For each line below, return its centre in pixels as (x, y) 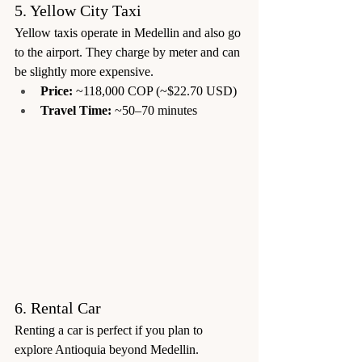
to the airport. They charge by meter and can (129, 52)
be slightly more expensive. (84, 71)
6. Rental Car (58, 308)
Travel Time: (76, 110)
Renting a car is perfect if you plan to (110, 330)
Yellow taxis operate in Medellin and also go (129, 32)
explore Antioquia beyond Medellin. (107, 350)
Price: (57, 90)
